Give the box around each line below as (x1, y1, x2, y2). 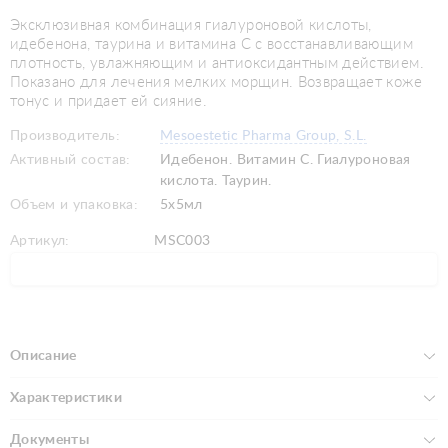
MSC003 (150, 233, 211, 248)
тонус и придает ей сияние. (10, 93, 208, 109)
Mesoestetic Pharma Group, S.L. (160, 128, 367, 143)
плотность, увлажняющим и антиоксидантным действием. (10, 55, 424, 71)
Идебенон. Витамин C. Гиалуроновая (160, 152, 411, 167)
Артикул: (10, 233, 70, 248)
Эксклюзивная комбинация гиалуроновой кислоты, (10, 17, 372, 33)
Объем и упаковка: (10, 197, 138, 212)
